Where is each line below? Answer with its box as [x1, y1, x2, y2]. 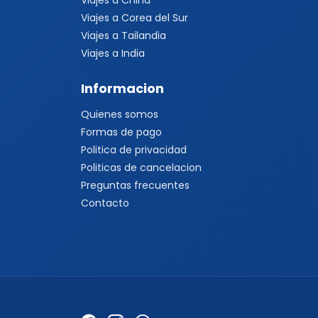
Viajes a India [81, 46, 145, 60]
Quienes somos [81, 107, 158, 121]
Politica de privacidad [81, 143, 187, 157]
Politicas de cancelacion [81, 160, 202, 175]
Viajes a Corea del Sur [81, 11, 188, 25]
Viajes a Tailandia [81, 28, 166, 43]
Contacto [81, 196, 129, 210]
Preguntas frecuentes [81, 178, 190, 192]
